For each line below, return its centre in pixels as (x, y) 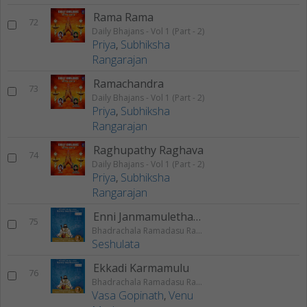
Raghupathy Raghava (148, 150)
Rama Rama (123, 17)
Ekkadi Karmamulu (141, 268)
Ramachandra (128, 84)
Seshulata (116, 244)
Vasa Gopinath (128, 296)
